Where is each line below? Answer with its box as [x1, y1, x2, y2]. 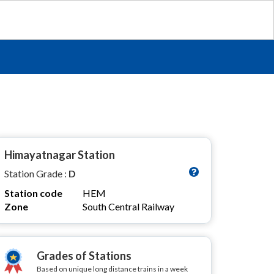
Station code [4, 187, 62, 199]
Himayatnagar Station [4, 148, 115, 161]
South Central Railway [83, 201, 174, 212]
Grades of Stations [37, 249, 131, 262]
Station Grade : [4, 168, 68, 179]
